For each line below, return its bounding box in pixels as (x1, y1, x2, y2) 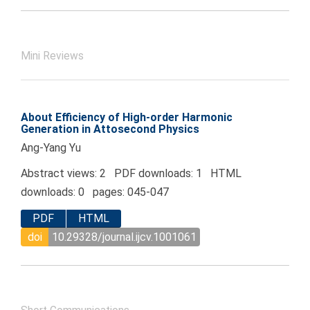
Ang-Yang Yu (21, 141, 81, 155)
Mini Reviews (21, 50, 84, 63)
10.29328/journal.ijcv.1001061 (52, 230, 197, 244)
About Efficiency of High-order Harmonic (21, 111, 232, 125)
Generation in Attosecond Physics (21, 122, 199, 136)
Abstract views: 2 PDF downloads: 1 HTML (21, 167, 241, 181)
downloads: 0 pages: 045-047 (21, 185, 169, 199)
